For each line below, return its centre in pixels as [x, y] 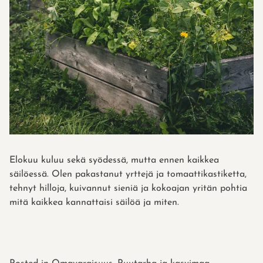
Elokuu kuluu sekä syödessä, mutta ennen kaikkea [114, 160]
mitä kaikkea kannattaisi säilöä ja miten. [94, 202]
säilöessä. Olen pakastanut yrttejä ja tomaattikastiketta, [128, 174]
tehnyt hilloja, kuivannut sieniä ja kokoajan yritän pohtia [128, 188]
